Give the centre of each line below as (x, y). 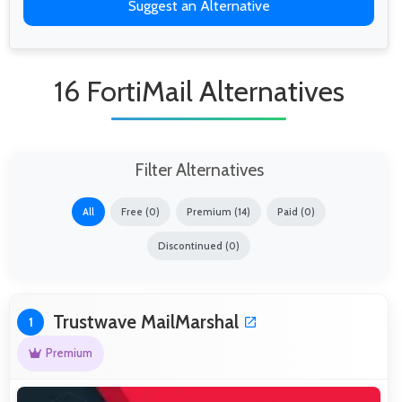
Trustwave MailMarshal (146, 321)
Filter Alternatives (199, 169)
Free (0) (140, 211)
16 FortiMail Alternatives (199, 91)
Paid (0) (296, 211)
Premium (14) (218, 211)
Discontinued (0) (199, 245)
